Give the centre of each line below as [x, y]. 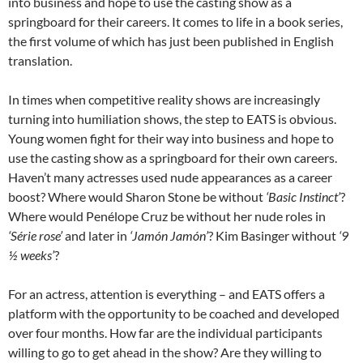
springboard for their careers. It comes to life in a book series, [175, 22]
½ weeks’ [31, 255]
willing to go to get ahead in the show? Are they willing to [165, 352]
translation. [40, 61]
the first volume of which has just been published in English [171, 41]
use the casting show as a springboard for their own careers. [173, 158]
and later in [96, 236]
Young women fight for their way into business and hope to [171, 139]
